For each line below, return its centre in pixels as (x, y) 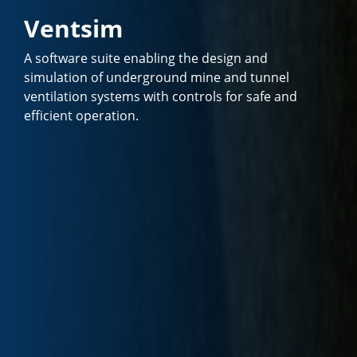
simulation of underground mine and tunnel (157, 78)
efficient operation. (82, 116)
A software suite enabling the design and (146, 59)
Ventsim (74, 28)
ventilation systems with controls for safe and (161, 97)
